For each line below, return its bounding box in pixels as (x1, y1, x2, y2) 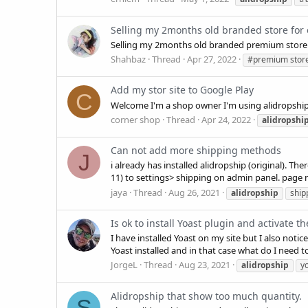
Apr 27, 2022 (187, 53, 236, 65)
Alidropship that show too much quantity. (111, 289, 302, 302)
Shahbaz (111, 53, 146, 65)
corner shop (111, 113, 160, 126)
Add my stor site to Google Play (111, 83, 254, 97)
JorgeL (111, 258, 137, 272)
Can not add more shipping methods (111, 144, 281, 157)
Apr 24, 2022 (201, 113, 251, 126)
